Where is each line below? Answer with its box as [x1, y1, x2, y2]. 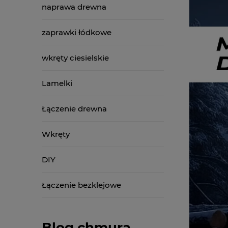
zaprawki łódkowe [42, 27, 111, 37]
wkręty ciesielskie [42, 53, 109, 63]
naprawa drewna [42, 2, 106, 12]
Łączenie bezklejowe [42, 180, 121, 190]
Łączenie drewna [42, 104, 107, 113]
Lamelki [42, 78, 72, 88]
